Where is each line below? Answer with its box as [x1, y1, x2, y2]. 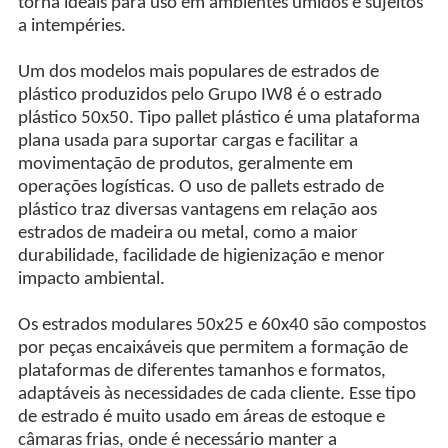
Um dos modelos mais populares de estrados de [17, 62, 379, 82]
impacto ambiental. [17, 269, 165, 289]
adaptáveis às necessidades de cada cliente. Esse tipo [17, 384, 416, 404]
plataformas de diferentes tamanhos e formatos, [17, 361, 386, 381]
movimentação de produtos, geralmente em [17, 154, 353, 174]
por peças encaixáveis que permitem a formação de [17, 338, 408, 358]
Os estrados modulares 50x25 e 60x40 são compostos [17, 315, 426, 335]
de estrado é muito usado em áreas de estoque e [17, 407, 385, 427]
